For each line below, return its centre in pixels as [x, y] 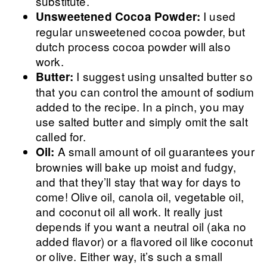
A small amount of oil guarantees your [156, 151]
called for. [61, 136]
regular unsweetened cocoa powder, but [140, 31]
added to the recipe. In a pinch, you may [140, 106]
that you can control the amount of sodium [145, 91]
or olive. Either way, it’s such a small [129, 256]
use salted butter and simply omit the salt [142, 121]
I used [220, 16]
